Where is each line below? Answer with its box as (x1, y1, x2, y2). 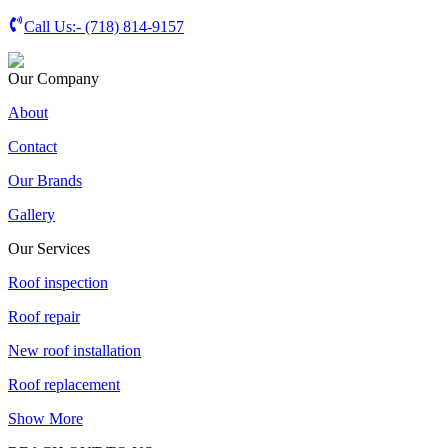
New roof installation (8, 342, 141, 360)
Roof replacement (8, 376, 120, 394)
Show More (8, 410, 83, 428)
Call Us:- (24, 18, 85, 36)
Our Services (8, 240, 90, 258)
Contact (8, 138, 57, 156)
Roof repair (8, 308, 80, 326)
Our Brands (8, 172, 82, 190)
